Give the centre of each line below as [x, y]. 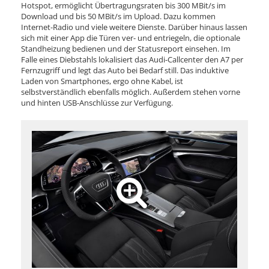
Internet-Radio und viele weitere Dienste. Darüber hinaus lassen [134, 27]
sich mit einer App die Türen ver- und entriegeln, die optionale [131, 38]
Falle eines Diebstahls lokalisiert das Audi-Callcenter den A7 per [132, 59]
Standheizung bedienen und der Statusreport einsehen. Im [126, 48]
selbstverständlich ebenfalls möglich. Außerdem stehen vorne [131, 92]
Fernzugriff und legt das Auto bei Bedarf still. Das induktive [125, 70]
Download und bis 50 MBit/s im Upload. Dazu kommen [118, 16]
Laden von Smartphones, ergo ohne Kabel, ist [102, 81]
